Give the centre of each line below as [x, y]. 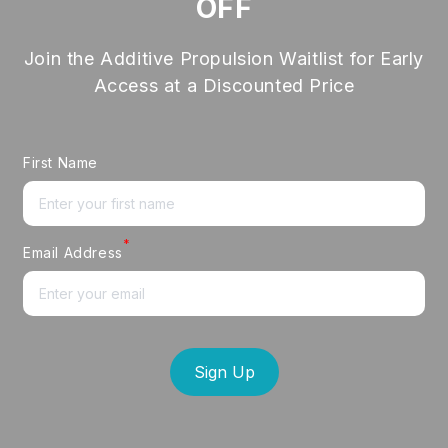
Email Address [73, 252]
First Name [60, 162]
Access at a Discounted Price [224, 85]
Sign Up [224, 372]
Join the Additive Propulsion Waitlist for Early [224, 58]
